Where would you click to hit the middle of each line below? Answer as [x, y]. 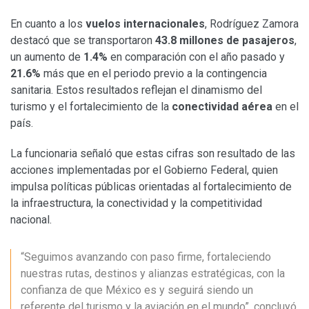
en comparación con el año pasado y [196, 57]
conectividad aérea [222, 106]
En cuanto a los [48, 23]
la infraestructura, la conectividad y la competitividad [136, 203]
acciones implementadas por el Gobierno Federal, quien [144, 170]
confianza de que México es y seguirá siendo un [137, 290]
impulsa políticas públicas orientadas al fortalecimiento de [151, 186]
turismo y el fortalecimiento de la [91, 106]
